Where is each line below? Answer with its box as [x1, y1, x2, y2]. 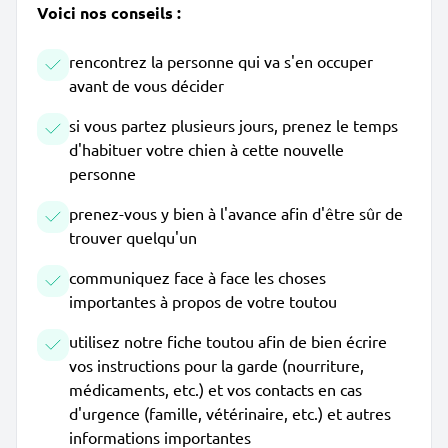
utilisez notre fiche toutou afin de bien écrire [69, 331, 387, 351]
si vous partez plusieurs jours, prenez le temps [69, 115, 398, 135]
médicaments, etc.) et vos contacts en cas [69, 379, 362, 399]
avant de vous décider [69, 75, 224, 95]
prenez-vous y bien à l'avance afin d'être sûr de [69, 203, 403, 223]
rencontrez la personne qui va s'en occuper [69, 51, 373, 71]
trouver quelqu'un [69, 227, 197, 247]
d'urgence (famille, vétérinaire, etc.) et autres [69, 403, 391, 423]
